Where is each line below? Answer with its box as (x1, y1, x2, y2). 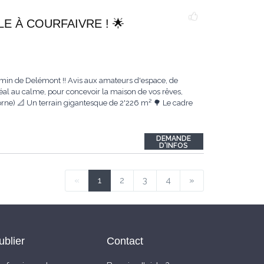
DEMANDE (156, 134, 192, 143)
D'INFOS (159, 141, 189, 150)
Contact (107, 235, 143, 247)
